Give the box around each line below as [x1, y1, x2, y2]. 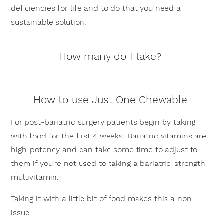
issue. [11, 208, 32, 217]
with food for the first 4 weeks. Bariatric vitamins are [11, 131, 207, 140]
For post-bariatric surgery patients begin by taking [11, 117, 196, 127]
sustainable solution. [11, 17, 87, 27]
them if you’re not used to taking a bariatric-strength [11, 159, 206, 168]
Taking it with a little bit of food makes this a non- [11, 194, 195, 203]
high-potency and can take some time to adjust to [11, 145, 198, 154]
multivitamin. [11, 172, 59, 182]
